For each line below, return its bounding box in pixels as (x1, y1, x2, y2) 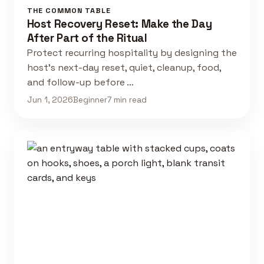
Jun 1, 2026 (27, 95, 73, 105)
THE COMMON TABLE (27, 5, 111, 15)
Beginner (72, 95, 107, 105)
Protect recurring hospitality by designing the (27, 46, 237, 59)
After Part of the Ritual (27, 30, 147, 45)
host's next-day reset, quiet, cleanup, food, (27, 61, 221, 74)
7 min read (107, 95, 147, 105)
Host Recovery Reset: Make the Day (27, 16, 212, 31)
